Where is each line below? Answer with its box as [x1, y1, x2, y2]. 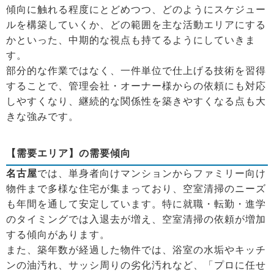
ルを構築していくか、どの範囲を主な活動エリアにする [6, 19, 266, 30]
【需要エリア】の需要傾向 [6, 147, 131, 158]
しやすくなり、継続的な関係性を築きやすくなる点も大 [6, 95, 266, 106]
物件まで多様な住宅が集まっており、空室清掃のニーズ [6, 183, 266, 194]
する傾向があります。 [6, 229, 110, 240]
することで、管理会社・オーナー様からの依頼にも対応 [6, 80, 266, 91]
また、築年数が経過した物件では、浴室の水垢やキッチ [6, 244, 266, 255]
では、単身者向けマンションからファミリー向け [37, 168, 266, 179]
